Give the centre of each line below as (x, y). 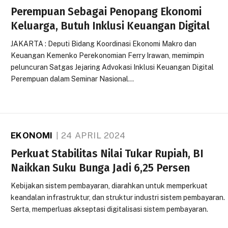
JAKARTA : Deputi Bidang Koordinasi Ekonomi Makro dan (104, 44)
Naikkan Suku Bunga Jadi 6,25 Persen (101, 168)
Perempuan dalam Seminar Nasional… (73, 79)
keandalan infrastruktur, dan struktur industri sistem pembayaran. (118, 197)
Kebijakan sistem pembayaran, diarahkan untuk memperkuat (109, 186)
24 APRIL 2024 (93, 135)
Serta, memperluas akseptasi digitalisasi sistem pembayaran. (110, 209)
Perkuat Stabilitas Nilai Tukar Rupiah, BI (107, 153)
